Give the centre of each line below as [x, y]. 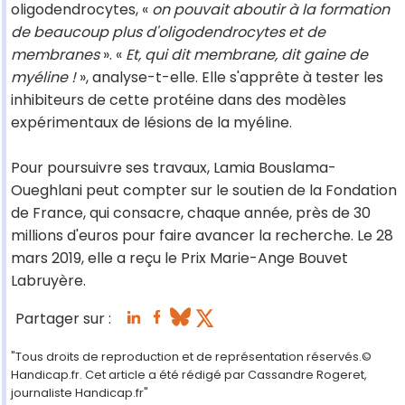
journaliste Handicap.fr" [80, 393]
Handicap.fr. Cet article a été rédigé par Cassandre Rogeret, [189, 375]
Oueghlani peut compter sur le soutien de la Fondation [204, 191]
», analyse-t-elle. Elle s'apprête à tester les [230, 78]
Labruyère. [48, 281]
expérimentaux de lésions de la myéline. [151, 123]
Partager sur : [63, 319]
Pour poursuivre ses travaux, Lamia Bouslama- [174, 168]
